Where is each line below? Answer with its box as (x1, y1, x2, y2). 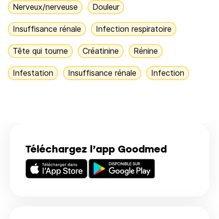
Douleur (92, 2, 119, 12)
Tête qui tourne (13, 46, 68, 56)
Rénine (133, 46, 158, 56)
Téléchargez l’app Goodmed (25, 142, 167, 155)
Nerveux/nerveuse (13, 2, 78, 12)
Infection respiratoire (96, 24, 172, 34)
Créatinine (83, 46, 119, 56)
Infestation (13, 68, 53, 78)
